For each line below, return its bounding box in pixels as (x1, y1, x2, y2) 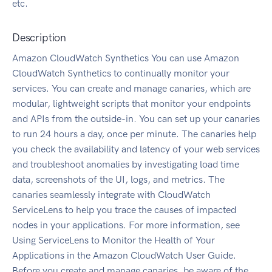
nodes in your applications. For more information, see (12, 219, 240, 231)
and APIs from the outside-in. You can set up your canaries (12, 113, 260, 125)
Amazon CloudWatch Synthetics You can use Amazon (12, 52, 239, 64)
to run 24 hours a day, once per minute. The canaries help (12, 128, 256, 140)
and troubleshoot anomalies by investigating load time (12, 158, 239, 171)
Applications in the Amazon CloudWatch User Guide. (12, 250, 236, 262)
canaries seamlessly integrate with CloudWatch (12, 189, 211, 201)
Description (12, 31, 67, 45)
